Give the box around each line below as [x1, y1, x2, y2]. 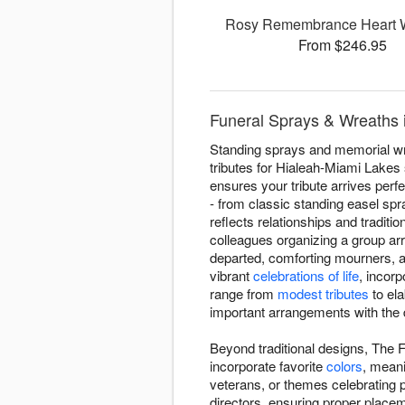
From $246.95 [297, 34, 387, 56]
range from [210, 284, 278, 304]
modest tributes [278, 284, 369, 304]
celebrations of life [253, 266, 359, 286]
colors [326, 356, 363, 376]
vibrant [210, 266, 253, 286]
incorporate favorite [210, 356, 326, 376]
